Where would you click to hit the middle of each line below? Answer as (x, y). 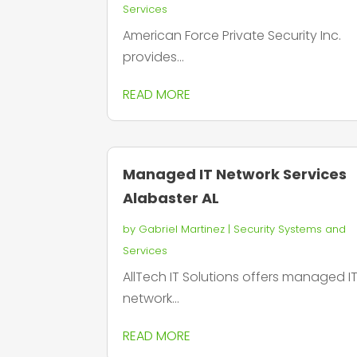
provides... (154, 57)
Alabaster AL (171, 198)
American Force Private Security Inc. (232, 36)
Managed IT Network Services (235, 175)
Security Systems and (290, 229)
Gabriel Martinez (182, 229)
